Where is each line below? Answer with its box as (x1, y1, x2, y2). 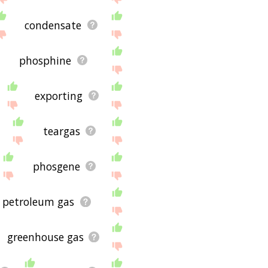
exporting (35, 88, 83, 103)
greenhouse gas (7, 229, 84, 244)
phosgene (33, 159, 81, 173)
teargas (42, 123, 80, 138)
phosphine (19, 53, 72, 68)
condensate (25, 17, 82, 32)
